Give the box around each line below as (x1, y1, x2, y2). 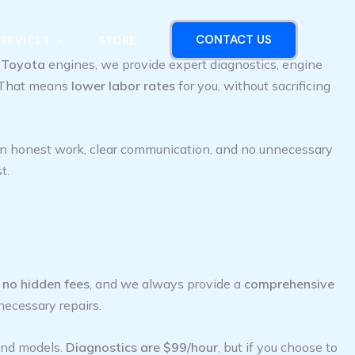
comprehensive (244, 276, 334, 292)
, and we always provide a (90, 276, 244, 292)
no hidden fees (2, 276, 90, 292)
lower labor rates (71, 78, 175, 94)
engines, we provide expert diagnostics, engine (45, 56, 323, 72)
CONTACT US (195, 31, 272, 48)
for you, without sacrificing (175, 78, 330, 94)
